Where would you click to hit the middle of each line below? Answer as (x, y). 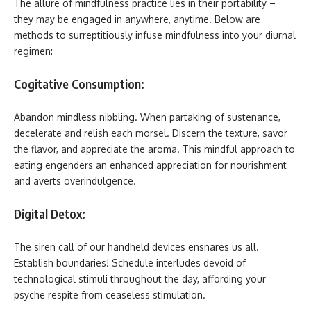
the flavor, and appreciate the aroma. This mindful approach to (154, 149)
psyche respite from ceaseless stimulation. (110, 294)
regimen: (33, 51)
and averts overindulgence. (75, 180)
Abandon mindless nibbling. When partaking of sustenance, (147, 117)
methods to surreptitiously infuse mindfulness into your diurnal (155, 35)
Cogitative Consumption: (79, 84)
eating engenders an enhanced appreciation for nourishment (150, 165)
